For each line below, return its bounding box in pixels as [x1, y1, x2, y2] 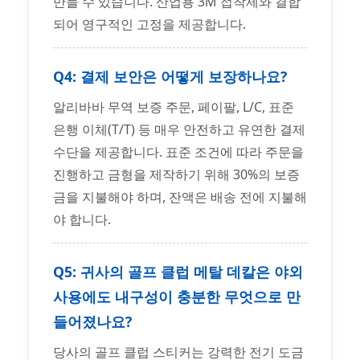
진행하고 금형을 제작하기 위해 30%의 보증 [53, 166, 300, 184]
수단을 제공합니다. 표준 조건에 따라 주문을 [53, 143, 304, 162]
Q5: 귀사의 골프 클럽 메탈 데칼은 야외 [53, 262, 303, 282]
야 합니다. [53, 211, 111, 229]
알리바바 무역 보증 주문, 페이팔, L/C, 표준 [53, 98, 294, 117]
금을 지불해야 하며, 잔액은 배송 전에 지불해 [53, 188, 307, 207]
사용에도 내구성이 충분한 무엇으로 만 [53, 287, 301, 307]
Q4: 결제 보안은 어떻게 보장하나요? [53, 67, 287, 87]
